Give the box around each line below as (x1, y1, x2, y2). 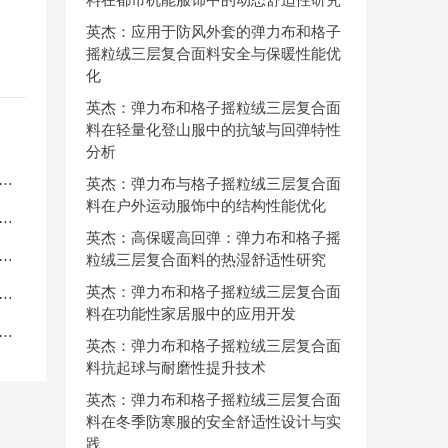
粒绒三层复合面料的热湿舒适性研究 (86, 251, 326, 268)
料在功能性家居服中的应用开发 (86, 305, 296, 322)
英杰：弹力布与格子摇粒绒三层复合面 (86, 175, 341, 192)
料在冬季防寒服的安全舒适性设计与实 (86, 413, 341, 430)
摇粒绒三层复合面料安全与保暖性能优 (86, 45, 341, 62)
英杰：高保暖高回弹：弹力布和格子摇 (86, 229, 341, 246)
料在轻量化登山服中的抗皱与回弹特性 (86, 121, 341, 138)
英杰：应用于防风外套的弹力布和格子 (86, 23, 341, 40)
